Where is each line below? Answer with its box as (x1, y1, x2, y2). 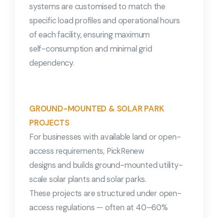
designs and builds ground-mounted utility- (29, 160, 183, 171)
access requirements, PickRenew (29, 146, 145, 157)
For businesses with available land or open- (29, 132, 181, 143)
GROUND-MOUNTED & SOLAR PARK (29, 104, 164, 114)
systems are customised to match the (29, 1, 166, 12)
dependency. (29, 58, 74, 69)
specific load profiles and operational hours (29, 16, 181, 26)
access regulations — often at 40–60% (29, 202, 168, 213)
